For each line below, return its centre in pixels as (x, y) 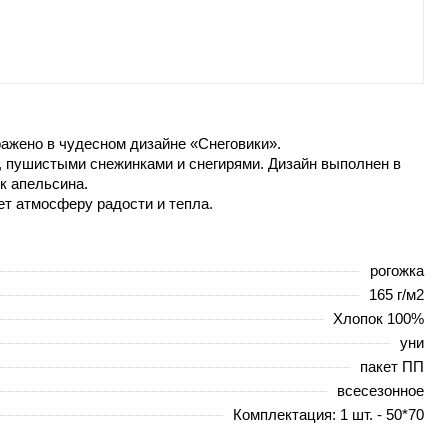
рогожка (397, 270)
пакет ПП (392, 366)
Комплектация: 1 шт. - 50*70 (328, 414)
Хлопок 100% (378, 318)
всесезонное (380, 390)
